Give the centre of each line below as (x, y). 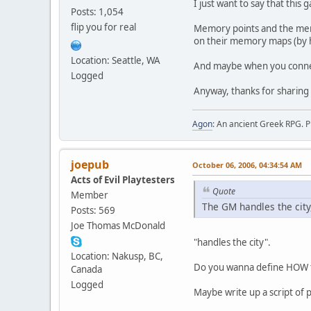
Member (90, 195)
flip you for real (103, 27)
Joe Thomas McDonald (118, 225)
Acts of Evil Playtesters (123, 179)
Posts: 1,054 (97, 11)
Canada (86, 269)
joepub (90, 164)
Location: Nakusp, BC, (117, 256)
